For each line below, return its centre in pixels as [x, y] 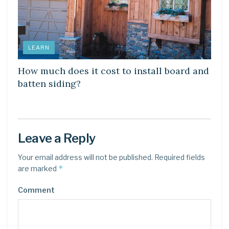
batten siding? [49, 84]
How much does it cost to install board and [113, 71]
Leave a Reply [57, 139]
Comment [36, 190]
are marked [38, 169]
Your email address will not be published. [85, 157]
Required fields [179, 157]
